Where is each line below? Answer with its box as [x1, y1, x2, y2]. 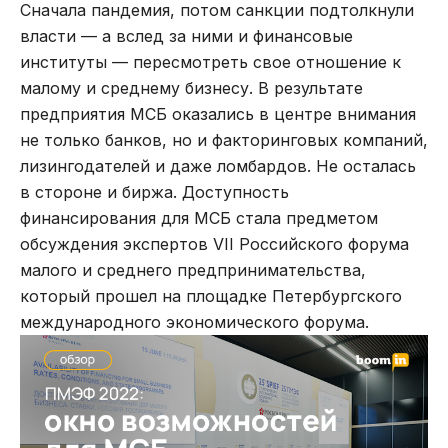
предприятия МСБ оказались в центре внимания [20, 103, 416, 124]
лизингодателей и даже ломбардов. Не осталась [20, 155, 416, 176]
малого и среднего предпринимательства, [20, 259, 366, 280]
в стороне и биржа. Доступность [20, 181, 289, 202]
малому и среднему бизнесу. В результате [20, 77, 363, 98]
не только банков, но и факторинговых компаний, [20, 129, 428, 150]
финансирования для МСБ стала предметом [20, 207, 378, 228]
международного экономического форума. [20, 311, 369, 332]
